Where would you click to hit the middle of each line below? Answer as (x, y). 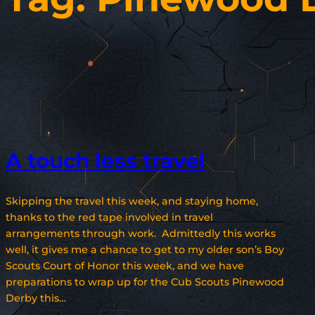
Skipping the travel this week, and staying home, (132, 201)
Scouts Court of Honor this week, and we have (125, 266)
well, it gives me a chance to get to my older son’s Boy (145, 250)
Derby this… (36, 298)
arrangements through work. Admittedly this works (141, 234)
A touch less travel (105, 160)
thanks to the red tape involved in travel (109, 218)
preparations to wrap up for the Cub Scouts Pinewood (145, 282)
